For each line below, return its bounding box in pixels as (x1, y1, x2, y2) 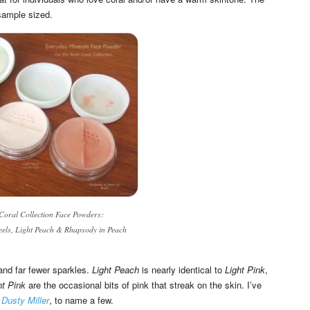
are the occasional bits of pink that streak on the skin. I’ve (26, 277, 262, 291)
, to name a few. (49, 293, 113, 307)
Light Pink (225, 262, 265, 276)
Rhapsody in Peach (64, 223, 127, 235)
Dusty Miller (1, 293, 49, 307)
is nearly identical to (139, 262, 225, 276)
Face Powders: (53, 208, 104, 219)
